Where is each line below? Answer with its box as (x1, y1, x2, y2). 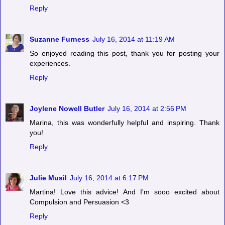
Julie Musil (30, 173, 67, 182)
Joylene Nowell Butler (30, 104, 104, 113)
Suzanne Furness (30, 35, 89, 43)
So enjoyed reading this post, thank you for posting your (30, 49, 219, 57)
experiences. (30, 59, 70, 67)
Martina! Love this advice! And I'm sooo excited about (30, 187, 219, 196)
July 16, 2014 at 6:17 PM (70, 173, 149, 182)
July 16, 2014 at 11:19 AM (92, 35, 175, 43)
